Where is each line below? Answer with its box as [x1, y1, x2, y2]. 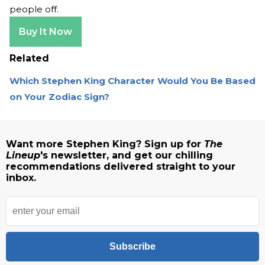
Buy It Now [19, 26, 72, 38]
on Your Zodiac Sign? [9, 91, 109, 103]
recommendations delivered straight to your [6, 161, 235, 173]
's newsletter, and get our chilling [40, 150, 213, 161]
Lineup [6, 150, 40, 161]
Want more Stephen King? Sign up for [6, 138, 204, 150]
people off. [9, 4, 59, 15]
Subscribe [109, 241, 156, 251]
